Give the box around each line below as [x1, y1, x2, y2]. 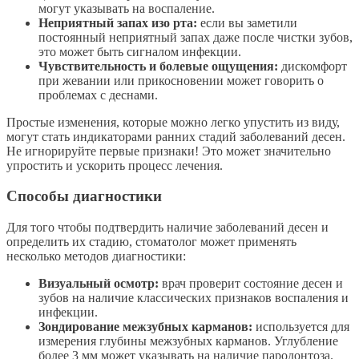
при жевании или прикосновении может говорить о [38, 73, 324, 87]
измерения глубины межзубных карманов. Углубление [38, 333, 338, 348]
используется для [252, 319, 349, 333]
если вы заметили [197, 15, 297, 30]
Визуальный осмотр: [38, 276, 159, 290]
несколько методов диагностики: [6, 248, 186, 263]
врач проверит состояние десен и [159, 276, 343, 290]
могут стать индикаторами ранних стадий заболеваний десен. [6, 129, 345, 143]
